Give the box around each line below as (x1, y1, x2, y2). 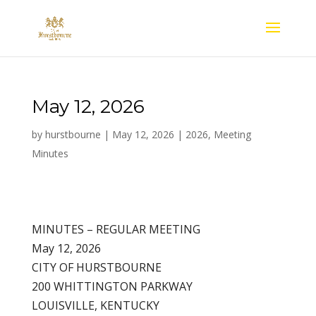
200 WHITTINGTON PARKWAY (31, 279, 193, 294)
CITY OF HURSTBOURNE (31, 260, 162, 275)
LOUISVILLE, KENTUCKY (31, 298, 159, 313)
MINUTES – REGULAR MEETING (31, 221, 200, 237)
